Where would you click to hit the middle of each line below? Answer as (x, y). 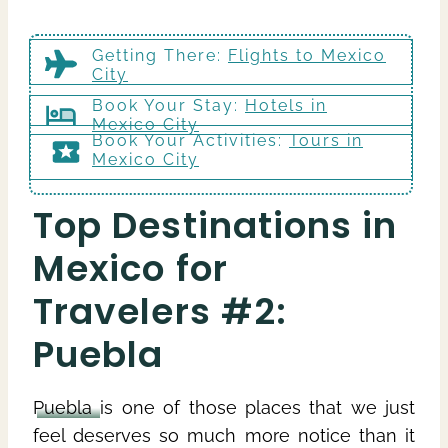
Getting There (154, 55)
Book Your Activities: (190, 140)
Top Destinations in (215, 225)
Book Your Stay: (168, 105)
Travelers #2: (160, 311)
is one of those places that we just (257, 407)
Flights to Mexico (307, 55)
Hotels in (286, 105)
